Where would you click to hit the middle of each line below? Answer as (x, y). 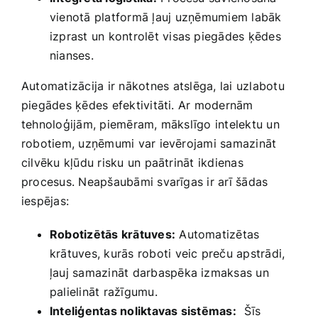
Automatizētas (218, 234)
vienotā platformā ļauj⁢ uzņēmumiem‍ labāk (166, 17)
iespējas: (45, 201)
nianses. (72, 55)
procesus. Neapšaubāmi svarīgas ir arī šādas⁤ (145, 181)
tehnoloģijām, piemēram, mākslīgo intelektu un (150, 124)
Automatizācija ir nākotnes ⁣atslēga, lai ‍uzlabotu (153, 86)
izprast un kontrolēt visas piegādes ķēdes (165, 36)
